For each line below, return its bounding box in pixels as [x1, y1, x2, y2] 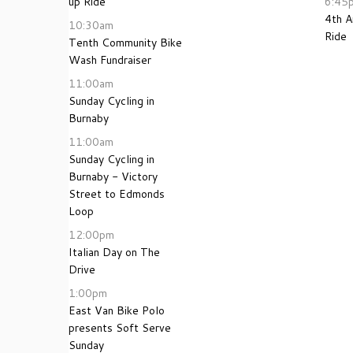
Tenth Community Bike [69, 35, 182, 50]
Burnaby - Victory [69, 169, 158, 184]
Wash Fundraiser [69, 52, 151, 68]
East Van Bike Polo [69, 303, 165, 318]
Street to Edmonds [69, 186, 165, 202]
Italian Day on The [69, 244, 160, 260]
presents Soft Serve [69, 320, 171, 336]
